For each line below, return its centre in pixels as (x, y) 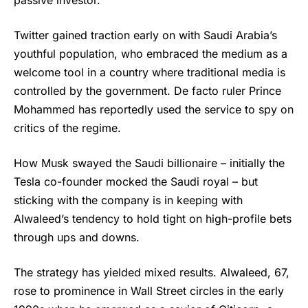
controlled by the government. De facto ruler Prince (147, 91)
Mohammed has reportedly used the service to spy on (154, 110)
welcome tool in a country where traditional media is (150, 73)
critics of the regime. (67, 128)
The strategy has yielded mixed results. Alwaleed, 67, (152, 273)
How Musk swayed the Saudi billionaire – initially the (149, 163)
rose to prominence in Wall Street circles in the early (149, 291)
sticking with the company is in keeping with (128, 200)
